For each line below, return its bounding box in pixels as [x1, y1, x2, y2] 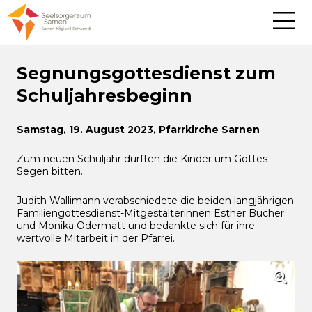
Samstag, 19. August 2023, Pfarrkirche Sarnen [17, 123, 260, 136]
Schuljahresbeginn [17, 85, 192, 106]
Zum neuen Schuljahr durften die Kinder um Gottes [17, 153, 267, 165]
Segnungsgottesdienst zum [17, 63, 276, 84]
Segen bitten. [17, 165, 83, 178]
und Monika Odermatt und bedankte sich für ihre [17, 219, 255, 232]
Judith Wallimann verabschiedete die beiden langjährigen [17, 194, 294, 207]
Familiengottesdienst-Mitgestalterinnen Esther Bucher [17, 207, 284, 219]
